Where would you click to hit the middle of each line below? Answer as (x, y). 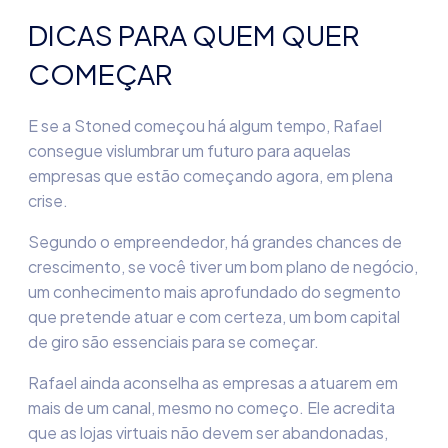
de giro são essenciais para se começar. (175, 341)
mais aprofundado (229, 291)
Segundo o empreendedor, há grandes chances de (215, 241)
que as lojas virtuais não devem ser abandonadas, (208, 432)
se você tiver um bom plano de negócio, (273, 266)
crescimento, (78, 266)
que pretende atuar (100, 316)
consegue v (71, 150)
